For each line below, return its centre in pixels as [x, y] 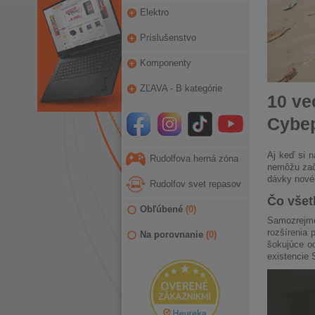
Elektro [154, 12]
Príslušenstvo [168, 38]
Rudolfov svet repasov [195, 184]
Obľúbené [162, 209]
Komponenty [165, 63]
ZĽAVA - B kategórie [181, 88]
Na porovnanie [173, 234]
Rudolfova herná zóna [194, 159]
